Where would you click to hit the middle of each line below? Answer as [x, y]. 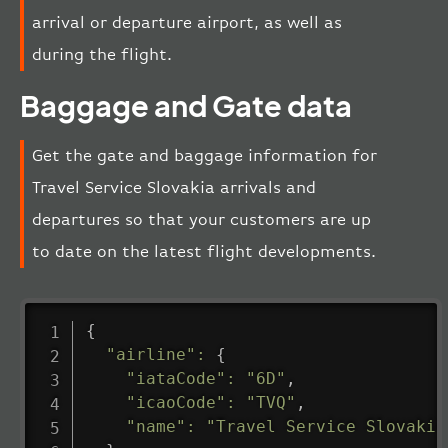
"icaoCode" [175, 402]
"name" [155, 426]
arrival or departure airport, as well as [187, 22]
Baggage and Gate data [186, 104]
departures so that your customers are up [201, 219]
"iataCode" [175, 378]
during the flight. [102, 54]
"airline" [150, 354]
